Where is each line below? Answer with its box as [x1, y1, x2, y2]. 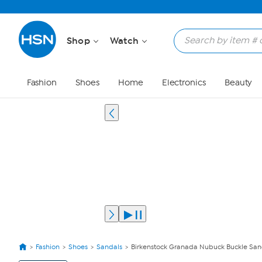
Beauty [224, 78, 253, 88]
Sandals [96, 243, 122, 251]
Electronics [161, 78, 206, 88]
